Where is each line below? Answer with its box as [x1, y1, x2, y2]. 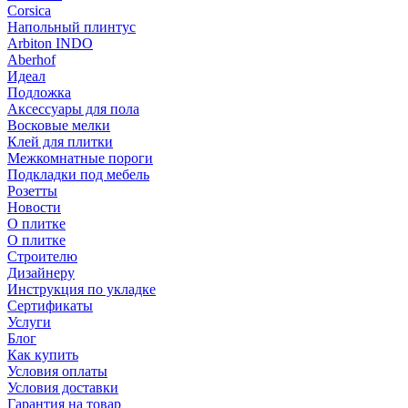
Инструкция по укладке [7, 281, 156, 297]
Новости [7, 199, 61, 215]
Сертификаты [7, 298, 93, 313]
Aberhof [7, 52, 56, 67]
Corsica [7, 3, 51, 18]
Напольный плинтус [7, 19, 136, 35]
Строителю [7, 249, 77, 264]
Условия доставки [7, 380, 118, 395]
